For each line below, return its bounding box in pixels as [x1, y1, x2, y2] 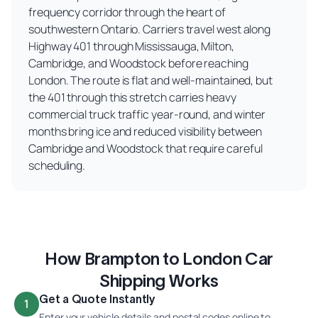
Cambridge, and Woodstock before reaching [28, 55, 248, 71]
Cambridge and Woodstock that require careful [28, 140, 263, 156]
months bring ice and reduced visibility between [28, 123, 263, 139]
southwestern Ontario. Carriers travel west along [28, 21, 271, 37]
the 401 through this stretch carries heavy [28, 89, 236, 105]
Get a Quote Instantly [39, 292, 155, 305]
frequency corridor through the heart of [28, 4, 226, 20]
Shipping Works [99, 270, 219, 290]
